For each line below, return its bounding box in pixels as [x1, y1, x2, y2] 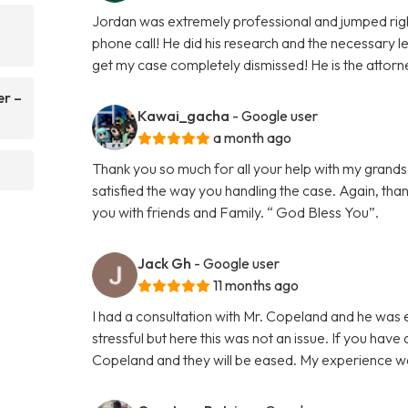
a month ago [213, 127, 292, 147]
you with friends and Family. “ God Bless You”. [92, 202, 380, 221]
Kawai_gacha [138, 106, 230, 125]
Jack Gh [138, 253, 192, 272]
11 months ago [213, 275, 300, 294]
